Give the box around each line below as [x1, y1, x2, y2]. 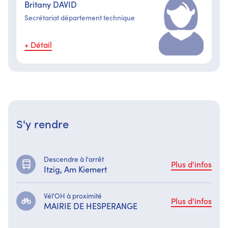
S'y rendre [16, 115, 69, 131]
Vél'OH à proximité [44, 190, 102, 201]
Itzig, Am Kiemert [44, 162, 107, 175]
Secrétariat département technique [24, 12, 135, 22]
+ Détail [24, 38, 52, 50]
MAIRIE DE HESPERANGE [44, 199, 137, 211]
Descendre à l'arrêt [44, 154, 104, 164]
